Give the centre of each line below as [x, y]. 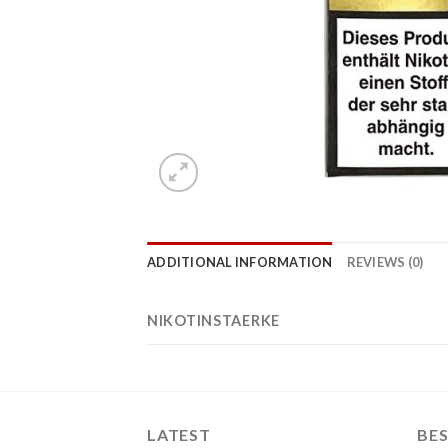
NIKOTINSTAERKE [214, 320]
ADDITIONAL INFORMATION [240, 262]
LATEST [179, 434]
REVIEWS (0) [385, 262]
